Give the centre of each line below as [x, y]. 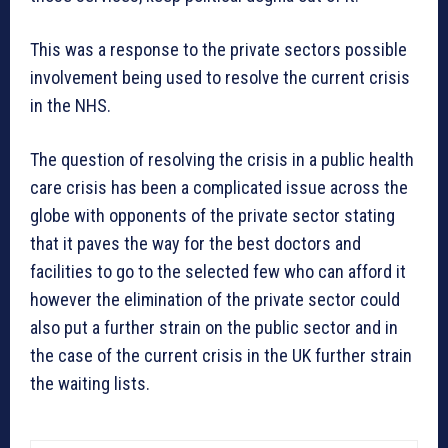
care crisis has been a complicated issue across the [219, 187]
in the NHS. [70, 105]
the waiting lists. [90, 383]
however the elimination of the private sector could [215, 299]
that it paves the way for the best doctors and [195, 243]
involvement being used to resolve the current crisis [220, 77]
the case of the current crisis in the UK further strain [221, 355]
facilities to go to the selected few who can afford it [218, 271]
